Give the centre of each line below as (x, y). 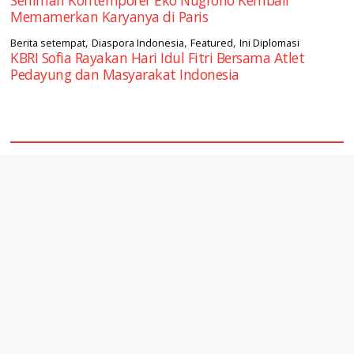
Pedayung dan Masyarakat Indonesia (125, 74)
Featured (212, 42)
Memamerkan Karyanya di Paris (109, 16)
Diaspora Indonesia (138, 42)
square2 (47, 128)
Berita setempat (48, 42)
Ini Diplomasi (270, 42)
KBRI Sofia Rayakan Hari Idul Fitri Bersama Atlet (158, 57)
